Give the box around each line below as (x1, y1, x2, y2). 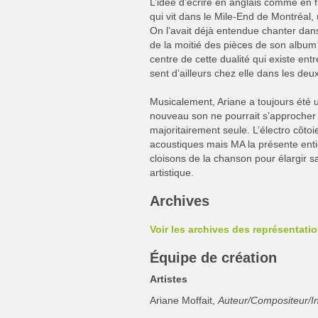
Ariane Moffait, (150, 295, 218, 306)
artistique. (150, 167, 194, 178)
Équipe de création (150, 250, 277, 265)
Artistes (150, 273, 187, 285)
